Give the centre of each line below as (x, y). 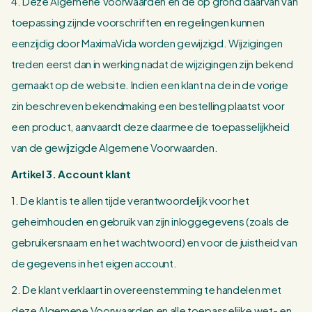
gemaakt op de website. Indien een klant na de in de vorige (150, 85)
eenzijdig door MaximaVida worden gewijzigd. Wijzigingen (147, 43)
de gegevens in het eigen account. (94, 263)
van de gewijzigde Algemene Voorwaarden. (115, 147)
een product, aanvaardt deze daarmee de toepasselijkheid (150, 126)
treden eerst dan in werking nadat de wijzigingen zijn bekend (152, 64)
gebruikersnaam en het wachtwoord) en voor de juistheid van (154, 242)
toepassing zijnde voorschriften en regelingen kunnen (138, 22)
